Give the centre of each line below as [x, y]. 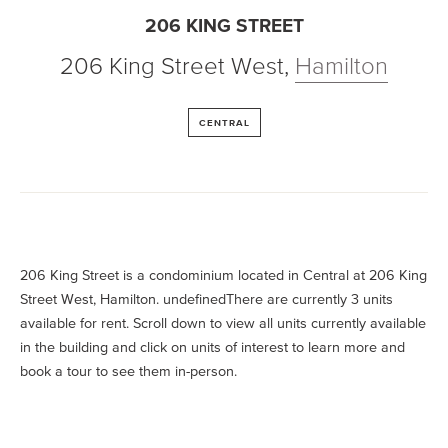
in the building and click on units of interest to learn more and [212, 347]
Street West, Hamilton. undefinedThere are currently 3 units [206, 299]
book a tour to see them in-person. [128, 371]
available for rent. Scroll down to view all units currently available [223, 323]
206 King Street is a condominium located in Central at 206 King [223, 275]
